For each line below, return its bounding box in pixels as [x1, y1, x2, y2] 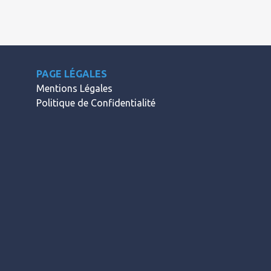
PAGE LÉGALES [36, 68, 107, 79]
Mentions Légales [36, 82, 113, 94]
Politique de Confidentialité [36, 97, 155, 108]
